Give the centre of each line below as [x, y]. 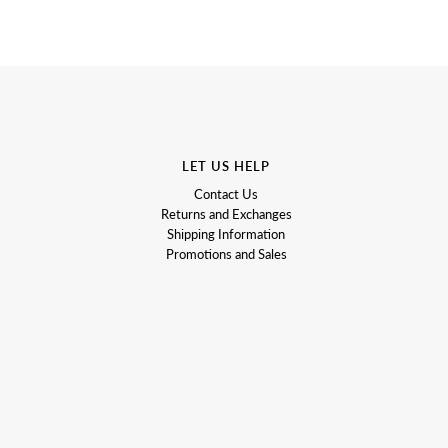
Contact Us [226, 193]
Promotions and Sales [226, 253]
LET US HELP [226, 165]
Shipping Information [226, 233]
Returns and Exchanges [226, 213]
